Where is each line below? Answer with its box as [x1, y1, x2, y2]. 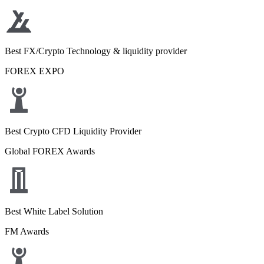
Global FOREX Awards [5, 146, 95, 156]
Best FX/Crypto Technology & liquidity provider [5, 46, 187, 56]
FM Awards [5, 226, 49, 236]
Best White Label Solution [5, 206, 103, 216]
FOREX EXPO [5, 66, 64, 76]
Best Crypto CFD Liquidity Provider [5, 126, 141, 136]
